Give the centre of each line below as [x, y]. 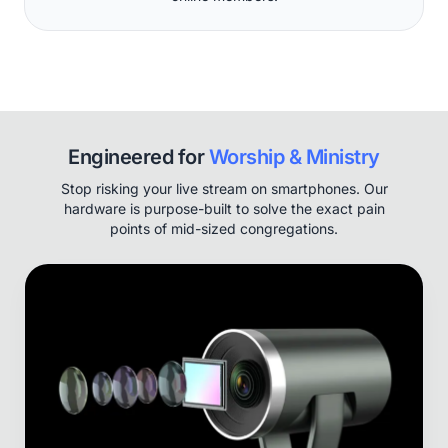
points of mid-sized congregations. [224, 229]
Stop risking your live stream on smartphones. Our [224, 189]
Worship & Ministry [294, 157]
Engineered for [138, 157]
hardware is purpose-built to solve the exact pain [224, 209]
